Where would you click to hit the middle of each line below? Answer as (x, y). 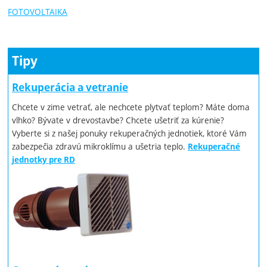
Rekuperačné (214, 146)
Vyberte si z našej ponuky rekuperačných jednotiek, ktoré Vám (130, 133)
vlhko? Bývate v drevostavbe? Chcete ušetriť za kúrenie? (118, 120)
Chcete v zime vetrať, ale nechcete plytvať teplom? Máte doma (131, 107)
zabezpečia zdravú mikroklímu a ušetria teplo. (100, 146)
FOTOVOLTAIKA (38, 11)
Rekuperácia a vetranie (70, 87)
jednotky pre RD (44, 159)
